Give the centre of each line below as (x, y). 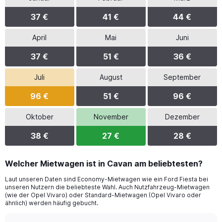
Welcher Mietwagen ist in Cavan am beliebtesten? (104, 164)
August (111, 77)
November (111, 117)
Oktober (39, 117)
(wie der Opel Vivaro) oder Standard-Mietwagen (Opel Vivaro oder (103, 195)
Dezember (182, 117)
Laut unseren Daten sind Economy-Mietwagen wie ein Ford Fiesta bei (107, 179)
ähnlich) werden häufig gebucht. (52, 203)
